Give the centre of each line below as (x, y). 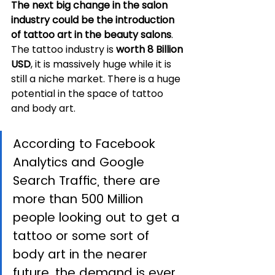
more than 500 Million (80, 199)
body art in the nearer (82, 254)
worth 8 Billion (151, 49)
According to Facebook (86, 143)
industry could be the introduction (94, 20)
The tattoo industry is (64, 49)
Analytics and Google (80, 162)
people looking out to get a (98, 217)
